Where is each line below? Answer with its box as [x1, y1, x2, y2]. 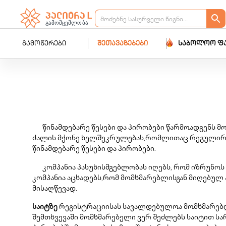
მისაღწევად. [32, 185, 77, 193]
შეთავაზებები [97, 40, 148, 47]
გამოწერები [22, 40, 67, 47]
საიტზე [32, 203, 58, 211]
